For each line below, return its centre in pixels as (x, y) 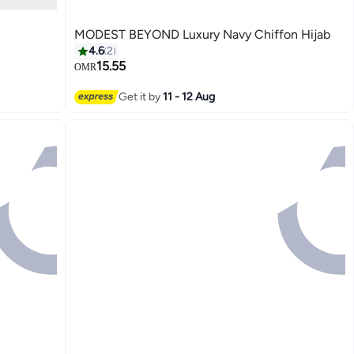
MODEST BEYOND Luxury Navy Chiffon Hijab (203, 35)
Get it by (141, 96)
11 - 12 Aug (189, 96)
